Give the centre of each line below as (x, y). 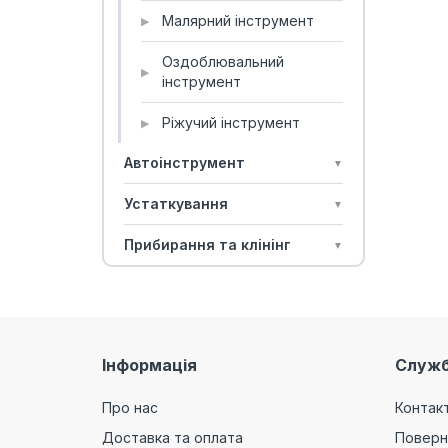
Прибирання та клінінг (207, 244)
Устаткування (176, 203)
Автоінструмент (184, 162)
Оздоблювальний (223, 61)
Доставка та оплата (172, 437)
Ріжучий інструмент (231, 122)
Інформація (149, 365)
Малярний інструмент (238, 20)
